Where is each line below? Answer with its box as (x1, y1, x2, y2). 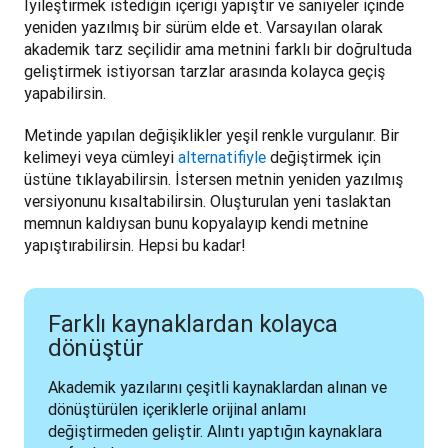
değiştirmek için (266, 147, 381, 167)
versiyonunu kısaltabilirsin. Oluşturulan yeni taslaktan (24, 191, 391, 211)
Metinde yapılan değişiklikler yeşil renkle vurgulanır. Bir (24, 125, 399, 145)
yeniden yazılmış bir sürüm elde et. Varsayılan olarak (24, 17, 383, 37)
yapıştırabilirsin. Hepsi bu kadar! (24, 235, 246, 255)
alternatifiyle (178, 147, 266, 167)
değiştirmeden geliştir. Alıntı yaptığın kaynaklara (48, 421, 382, 441)
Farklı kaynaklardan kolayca (48, 309, 338, 338)
